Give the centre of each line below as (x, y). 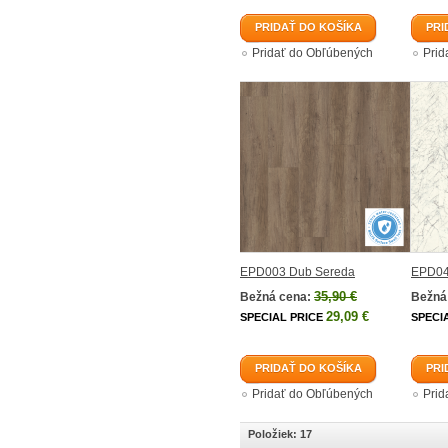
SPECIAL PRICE (281, 317)
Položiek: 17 (280, 434)
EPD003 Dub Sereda (297, 272)
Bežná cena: (275, 297)
